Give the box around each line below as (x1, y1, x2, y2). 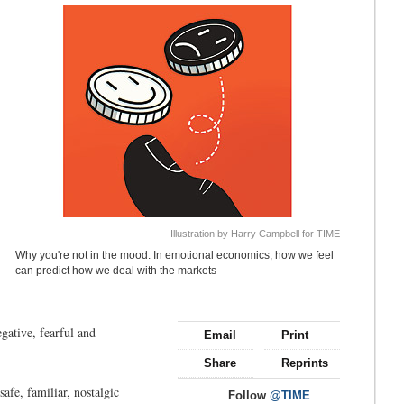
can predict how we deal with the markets (15, 263, 217, 277)
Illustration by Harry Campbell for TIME (170, 227, 341, 239)
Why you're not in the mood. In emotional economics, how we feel (15, 248, 335, 262)
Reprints (281, 356, 329, 371)
